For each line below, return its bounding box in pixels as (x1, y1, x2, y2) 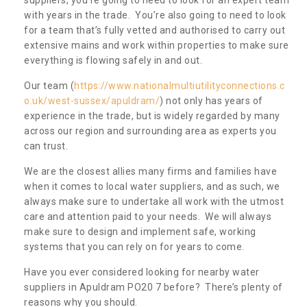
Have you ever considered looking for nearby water (24, 266, 260, 278)
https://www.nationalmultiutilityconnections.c (74, 79, 285, 91)
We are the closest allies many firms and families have (24, 165, 277, 177)
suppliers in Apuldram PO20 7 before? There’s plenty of (24, 281, 283, 293)
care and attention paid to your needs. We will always (24, 210, 271, 222)
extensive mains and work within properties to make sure (24, 39, 289, 51)
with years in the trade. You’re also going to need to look (24, 9, 286, 21)
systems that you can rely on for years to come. (24, 241, 245, 252)
